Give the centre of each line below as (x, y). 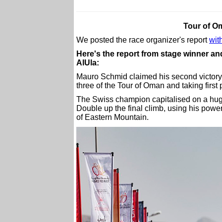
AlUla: (88, 63)
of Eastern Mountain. (112, 117)
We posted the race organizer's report (143, 40)
